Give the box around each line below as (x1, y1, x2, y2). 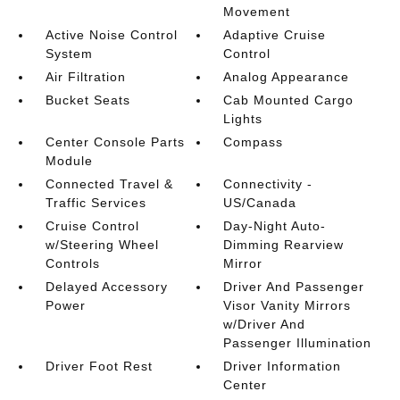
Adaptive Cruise (223, 28, 327, 42)
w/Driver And (223, 317, 306, 331)
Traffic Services (45, 196, 146, 210)
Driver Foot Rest (45, 359, 153, 373)
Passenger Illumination (223, 336, 372, 350)
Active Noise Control (45, 28, 178, 42)
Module (45, 154, 93, 168)
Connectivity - (223, 177, 313, 191)
